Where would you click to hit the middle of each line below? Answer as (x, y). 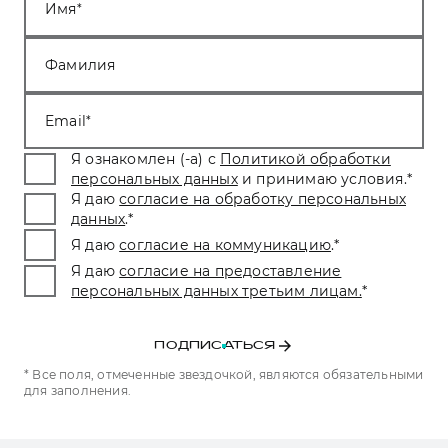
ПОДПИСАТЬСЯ (215, 346)
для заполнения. (77, 390)
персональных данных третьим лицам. (216, 290)
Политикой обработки (305, 158)
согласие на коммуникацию (225, 244)
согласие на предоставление (230, 270)
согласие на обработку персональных (263, 198)
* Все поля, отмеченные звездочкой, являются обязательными (224, 374)
